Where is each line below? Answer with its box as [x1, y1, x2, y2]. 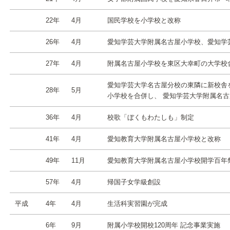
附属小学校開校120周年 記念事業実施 [107, 221, 220, 229]
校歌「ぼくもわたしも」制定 [107, 113, 194, 121]
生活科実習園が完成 [107, 200, 167, 207]
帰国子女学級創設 [107, 178, 161, 186]
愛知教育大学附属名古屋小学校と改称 [107, 135, 221, 143]
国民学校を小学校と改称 [107, 16, 181, 24]
